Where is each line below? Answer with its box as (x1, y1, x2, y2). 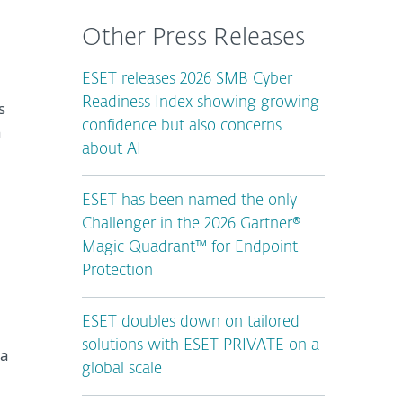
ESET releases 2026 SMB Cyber (82, 72, 292, 87)
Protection (82, 264, 153, 279)
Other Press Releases (82, 27, 305, 50)
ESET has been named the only (82, 193, 297, 209)
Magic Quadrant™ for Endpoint (82, 240, 298, 255)
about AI (82, 142, 141, 157)
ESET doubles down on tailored (82, 315, 300, 330)
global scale (82, 362, 162, 377)
